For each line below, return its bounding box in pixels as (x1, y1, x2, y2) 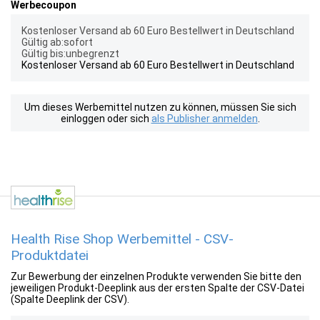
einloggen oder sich (60, 113, 151, 124)
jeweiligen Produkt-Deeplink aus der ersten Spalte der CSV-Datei (11, 282, 304, 294)
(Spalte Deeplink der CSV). (11, 294, 129, 305)
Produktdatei (11, 247, 89, 264)
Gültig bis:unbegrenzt (21, 48, 119, 59)
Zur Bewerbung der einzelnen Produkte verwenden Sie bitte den (11, 271, 301, 282)
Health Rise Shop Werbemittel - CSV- (11, 231, 234, 247)
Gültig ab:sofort (21, 36, 93, 48)
